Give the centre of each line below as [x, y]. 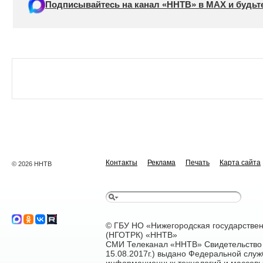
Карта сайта [240, 163]
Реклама [161, 163]
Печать [198, 163]
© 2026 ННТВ [32, 164]
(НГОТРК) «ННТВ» [141, 235]
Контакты [122, 163]
